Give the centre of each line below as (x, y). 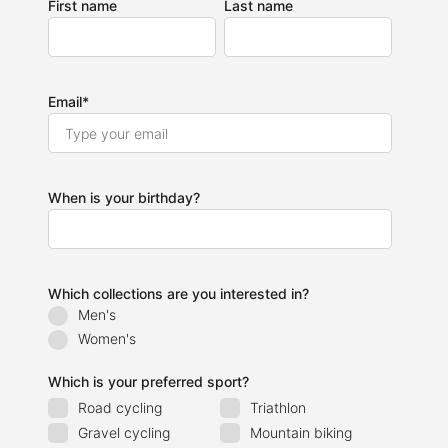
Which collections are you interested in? (178, 293)
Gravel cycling (124, 433)
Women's (107, 339)
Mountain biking (301, 433)
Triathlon (278, 408)
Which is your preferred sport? (148, 382)
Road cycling (120, 408)
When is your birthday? (124, 197)
